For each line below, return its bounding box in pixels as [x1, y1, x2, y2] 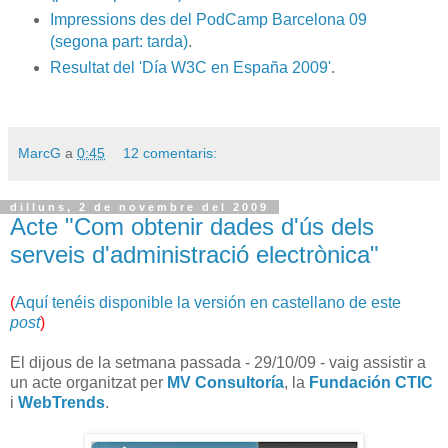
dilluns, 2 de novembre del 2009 [10, 200, 269, 213]
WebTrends [18, 393, 105, 411]
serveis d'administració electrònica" [10, 240, 379, 268]
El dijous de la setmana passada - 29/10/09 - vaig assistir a [10, 353, 426, 371]
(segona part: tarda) [49, 32, 188, 50]
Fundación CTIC [309, 373, 433, 391]
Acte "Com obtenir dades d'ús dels [10, 212, 374, 240]
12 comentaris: [123, 144, 218, 161]
